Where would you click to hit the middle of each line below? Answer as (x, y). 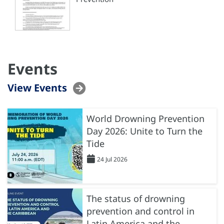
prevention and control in (140, 211)
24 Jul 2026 (112, 159)
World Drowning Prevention (145, 118)
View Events (37, 87)
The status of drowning (136, 198)
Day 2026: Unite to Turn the (144, 131)
